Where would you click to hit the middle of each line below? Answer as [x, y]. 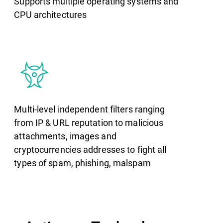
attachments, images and [65, 136]
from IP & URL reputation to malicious [89, 123]
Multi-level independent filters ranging [90, 109]
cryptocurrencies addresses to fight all [90, 150]
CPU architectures [51, 15]
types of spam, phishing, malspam [82, 163]
